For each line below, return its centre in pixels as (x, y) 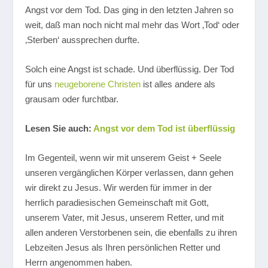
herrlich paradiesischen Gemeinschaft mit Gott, (117, 202)
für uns (40, 84)
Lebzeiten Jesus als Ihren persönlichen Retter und (123, 247)
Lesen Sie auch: (60, 128)
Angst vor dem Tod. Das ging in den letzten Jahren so (130, 10)
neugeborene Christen (98, 84)
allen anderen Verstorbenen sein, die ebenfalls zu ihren (131, 232)
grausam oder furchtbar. (72, 99)
